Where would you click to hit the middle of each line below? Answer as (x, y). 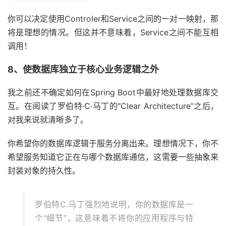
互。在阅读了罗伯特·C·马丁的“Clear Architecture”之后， (113, 106)
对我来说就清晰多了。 (48, 120)
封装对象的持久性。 (44, 171)
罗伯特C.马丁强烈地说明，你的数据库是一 (114, 204)
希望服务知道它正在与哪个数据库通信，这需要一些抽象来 (113, 157)
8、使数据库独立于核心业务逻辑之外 (83, 69)
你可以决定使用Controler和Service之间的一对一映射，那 (113, 19)
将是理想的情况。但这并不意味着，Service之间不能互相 (113, 32)
